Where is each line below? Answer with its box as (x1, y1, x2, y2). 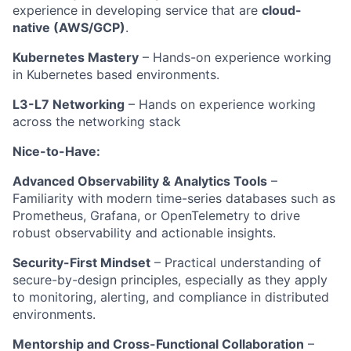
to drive (250, 208, 300, 223)
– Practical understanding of (150, 255, 321, 270)
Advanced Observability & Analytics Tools (13, 173, 267, 189)
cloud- (262, 2, 302, 18)
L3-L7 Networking (13, 96, 125, 112)
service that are (161, 2, 258, 18)
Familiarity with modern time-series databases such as (13, 190, 335, 206)
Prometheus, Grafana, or (13, 208, 161, 223)
